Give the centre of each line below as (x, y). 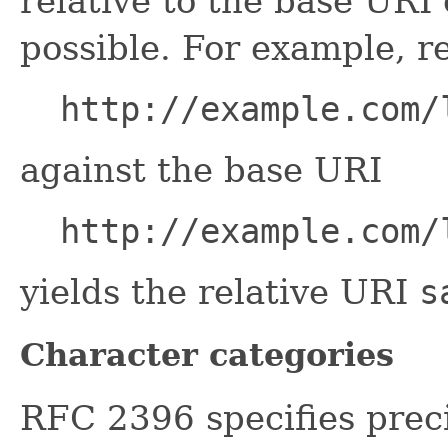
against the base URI (201, 170)
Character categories (207, 355)
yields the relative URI (219, 292)
